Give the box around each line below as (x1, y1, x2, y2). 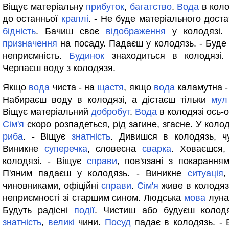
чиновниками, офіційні (3, 180, 101, 191)
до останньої (3, 14, 61, 24)
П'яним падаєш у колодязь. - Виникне (3, 168, 188, 178)
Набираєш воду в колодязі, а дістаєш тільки (3, 95, 211, 105)
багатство (129, 2, 172, 12)
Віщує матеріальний (3, 107, 91, 117)
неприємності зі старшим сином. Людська (3, 193, 184, 203)
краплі (61, 14, 88, 24)
